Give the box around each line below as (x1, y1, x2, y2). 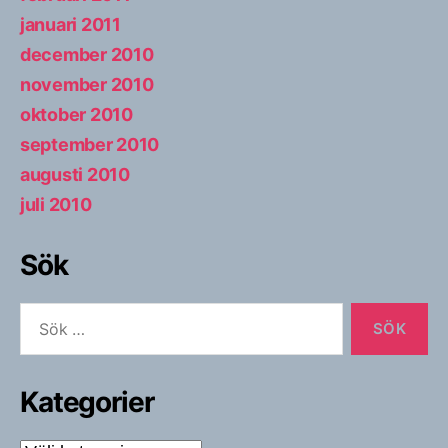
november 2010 (20, 73, 154, 95)
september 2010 (20, 133, 160, 155)
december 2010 (20, 43, 154, 65)
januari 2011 (20, 13, 121, 35)
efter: (11, 322, 56, 344)
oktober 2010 (20, 103, 133, 125)
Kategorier (20, 384, 154, 419)
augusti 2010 (20, 163, 130, 185)
